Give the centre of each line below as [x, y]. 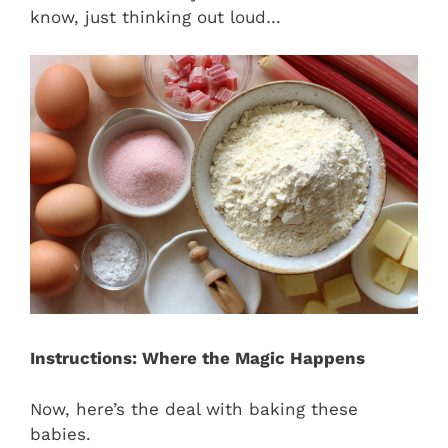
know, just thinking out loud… [155, 16]
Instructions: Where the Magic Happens [197, 358]
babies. [60, 433]
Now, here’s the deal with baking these [194, 408]
